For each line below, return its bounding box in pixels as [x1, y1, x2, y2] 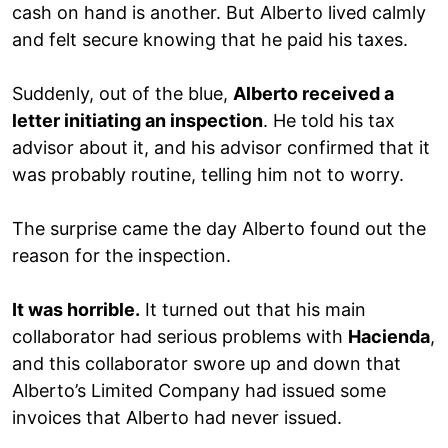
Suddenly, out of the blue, [12, 82, 233, 104]
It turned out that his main [140, 298, 366, 320]
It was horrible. [12, 298, 140, 320]
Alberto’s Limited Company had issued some [12, 379, 386, 401]
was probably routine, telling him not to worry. [12, 163, 404, 185]
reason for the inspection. [12, 244, 231, 266]
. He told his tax [263, 109, 395, 131]
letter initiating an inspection [12, 109, 263, 131]
